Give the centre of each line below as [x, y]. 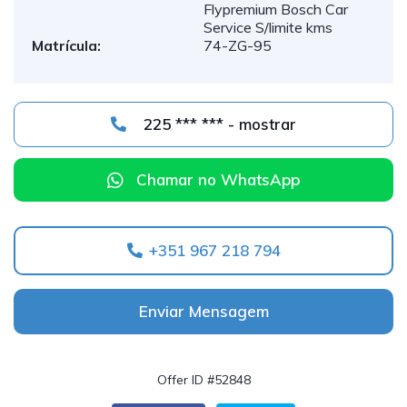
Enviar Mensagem [203, 311]
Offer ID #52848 [203, 380]
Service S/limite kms [268, 27]
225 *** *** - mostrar [262, 124]
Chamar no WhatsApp [218, 179]
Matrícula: [66, 45]
